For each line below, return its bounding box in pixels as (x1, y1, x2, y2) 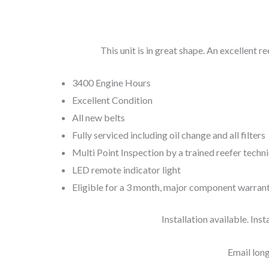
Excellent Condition (72, 94, 153, 106)
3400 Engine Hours (72, 77, 151, 89)
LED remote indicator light (72, 164, 181, 176)
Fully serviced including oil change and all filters (72, 129, 265, 141)
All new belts (72, 112, 125, 124)
